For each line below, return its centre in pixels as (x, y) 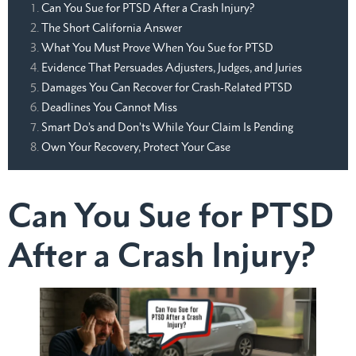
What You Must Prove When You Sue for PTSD (157, 48)
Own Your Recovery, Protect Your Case (136, 147)
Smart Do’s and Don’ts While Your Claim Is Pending (167, 127)
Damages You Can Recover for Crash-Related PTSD (167, 87)
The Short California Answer (112, 28)
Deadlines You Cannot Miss (109, 107)
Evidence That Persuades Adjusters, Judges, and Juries (172, 68)
